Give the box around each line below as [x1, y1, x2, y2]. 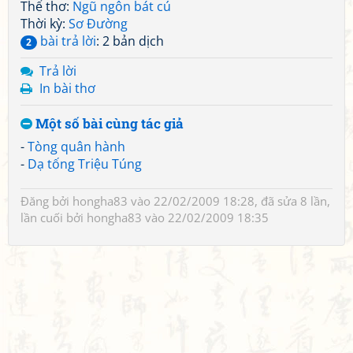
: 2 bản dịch [96, 32, 164, 50]
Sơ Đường [69, 15, 128, 32]
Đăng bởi [20, 193, 72, 209]
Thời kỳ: [20, 15, 69, 32]
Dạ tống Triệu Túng [28, 155, 142, 173]
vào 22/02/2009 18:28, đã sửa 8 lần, [128, 193, 330, 209]
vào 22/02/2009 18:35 [142, 210, 269, 225]
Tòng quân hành [28, 138, 125, 155]
